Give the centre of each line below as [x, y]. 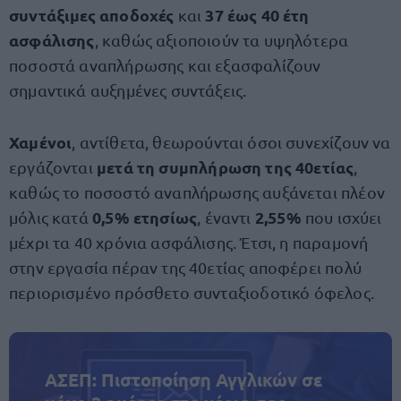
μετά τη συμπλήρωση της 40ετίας [225, 167]
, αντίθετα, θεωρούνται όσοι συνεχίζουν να [231, 142]
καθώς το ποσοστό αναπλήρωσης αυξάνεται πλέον [197, 192]
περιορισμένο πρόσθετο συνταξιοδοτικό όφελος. [192, 292]
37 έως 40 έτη [257, 15]
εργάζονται [53, 167]
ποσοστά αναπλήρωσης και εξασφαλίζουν [165, 65]
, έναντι [226, 217]
